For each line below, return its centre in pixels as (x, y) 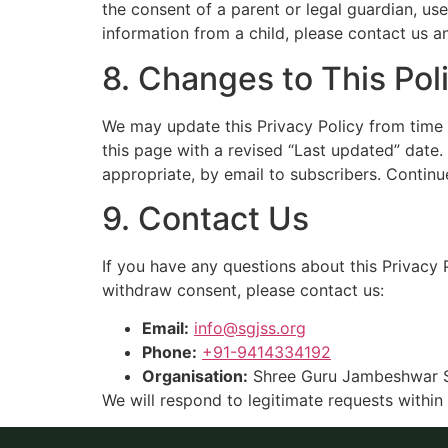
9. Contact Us (205, 219)
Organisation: (195, 376)
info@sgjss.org (250, 328)
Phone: (169, 352)
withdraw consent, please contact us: (243, 290)
